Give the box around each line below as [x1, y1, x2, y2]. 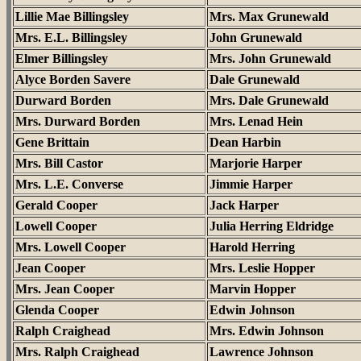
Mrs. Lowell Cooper [15, 240, 126, 254]
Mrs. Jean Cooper [15, 282, 114, 296]
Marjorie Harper [210, 156, 302, 170]
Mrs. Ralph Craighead [15, 345, 139, 359]
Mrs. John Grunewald [210, 52, 331, 65]
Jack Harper [210, 198, 279, 212]
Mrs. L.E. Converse [15, 177, 123, 191]
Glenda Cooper [15, 303, 99, 317]
